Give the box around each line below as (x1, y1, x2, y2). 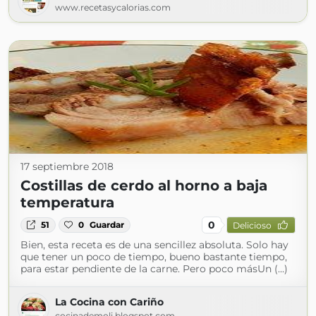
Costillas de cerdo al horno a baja (20, 177, 267, 194)
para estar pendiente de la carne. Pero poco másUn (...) (20, 262, 288, 275)
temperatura (20, 194, 114, 211)
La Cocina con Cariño (55, 296, 164, 308)
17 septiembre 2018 (20, 160, 114, 173)
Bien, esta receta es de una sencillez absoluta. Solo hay (20, 238, 288, 251)
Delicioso (232, 219, 272, 231)
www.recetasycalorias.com (55, 2, 171, 13)
